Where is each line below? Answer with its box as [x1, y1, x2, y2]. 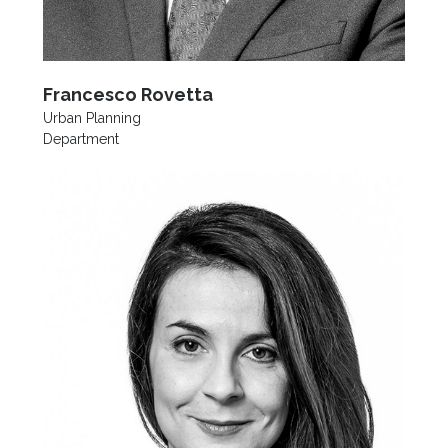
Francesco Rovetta [42, 83, 213, 105]
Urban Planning [42, 109, 141, 126]
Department [42, 130, 119, 147]
